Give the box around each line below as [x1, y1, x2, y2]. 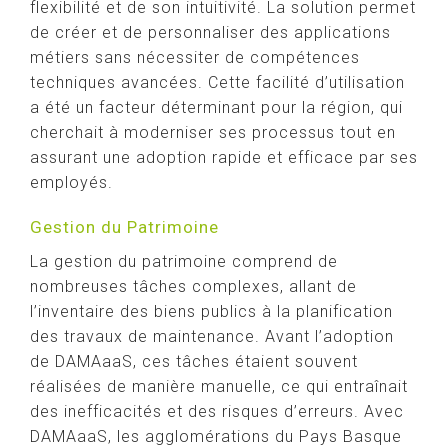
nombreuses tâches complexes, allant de [30, 277, 357, 296]
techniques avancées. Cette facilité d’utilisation [30, 73, 405, 92]
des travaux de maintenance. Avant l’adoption [30, 327, 394, 346]
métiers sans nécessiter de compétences [30, 48, 360, 67]
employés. [30, 173, 113, 192]
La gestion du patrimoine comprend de [30, 252, 338, 271]
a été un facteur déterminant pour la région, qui [30, 98, 403, 117]
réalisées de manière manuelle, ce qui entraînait [30, 377, 408, 396]
